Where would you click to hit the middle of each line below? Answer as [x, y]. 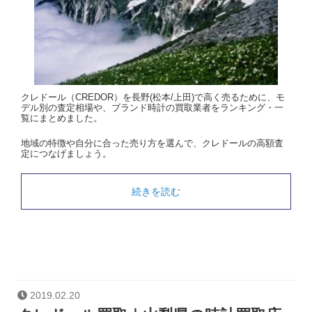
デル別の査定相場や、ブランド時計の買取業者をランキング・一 [152, 108]
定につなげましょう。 [66, 153]
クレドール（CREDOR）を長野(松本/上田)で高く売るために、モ [153, 97]
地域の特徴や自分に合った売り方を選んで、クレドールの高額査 [152, 143]
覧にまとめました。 [62, 118]
